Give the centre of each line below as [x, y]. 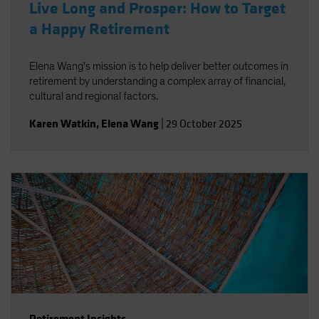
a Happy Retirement [99, 29]
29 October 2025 [204, 124]
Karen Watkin [63, 124]
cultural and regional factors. [94, 96]
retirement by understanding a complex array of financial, [157, 81]
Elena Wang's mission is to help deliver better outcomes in [159, 66]
